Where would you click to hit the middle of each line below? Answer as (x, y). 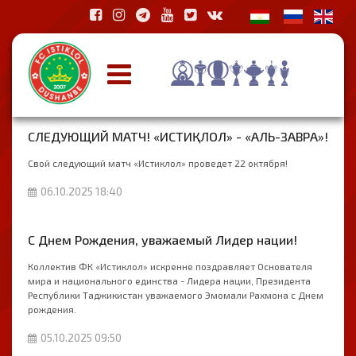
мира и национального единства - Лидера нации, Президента (169, 281)
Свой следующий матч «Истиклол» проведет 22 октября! (158, 163)
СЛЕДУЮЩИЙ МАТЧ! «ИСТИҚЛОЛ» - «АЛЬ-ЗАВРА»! (178, 136)
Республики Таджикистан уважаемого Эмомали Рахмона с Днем (176, 295)
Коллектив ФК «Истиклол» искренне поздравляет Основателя (170, 266)
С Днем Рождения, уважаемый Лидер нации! (163, 240)
